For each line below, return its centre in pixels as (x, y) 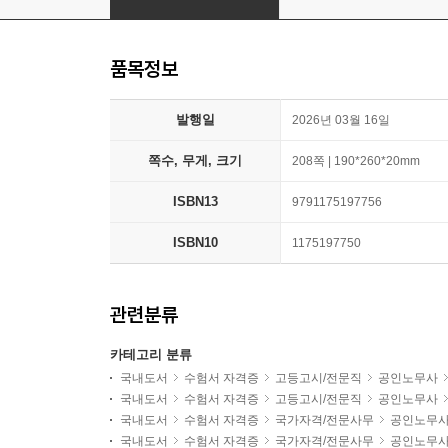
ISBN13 (195, 202)
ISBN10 (195, 243)
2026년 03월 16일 (341, 120)
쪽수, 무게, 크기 (195, 161)
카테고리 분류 (151, 355)
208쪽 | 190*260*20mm (356, 161)
